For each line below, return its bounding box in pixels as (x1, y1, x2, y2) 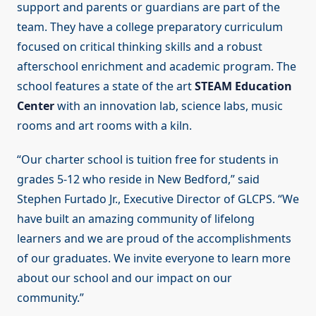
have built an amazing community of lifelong (17, 211, 255, 227)
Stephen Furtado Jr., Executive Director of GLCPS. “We (17, 191, 299, 207)
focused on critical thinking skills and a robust (17, 39, 262, 55)
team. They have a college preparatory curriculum (17, 19, 283, 35)
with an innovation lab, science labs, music (54, 98, 283, 114)
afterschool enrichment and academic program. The (17, 59, 296, 75)
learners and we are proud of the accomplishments (17, 231, 291, 247)
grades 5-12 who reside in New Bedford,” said (17, 171, 260, 188)
